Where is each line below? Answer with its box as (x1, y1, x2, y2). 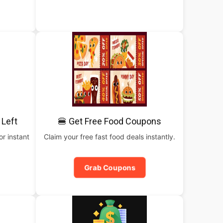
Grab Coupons (82, 163, 137, 172)
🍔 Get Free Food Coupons (58, 116, 161, 126)
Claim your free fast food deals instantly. (44, 132, 175, 141)
